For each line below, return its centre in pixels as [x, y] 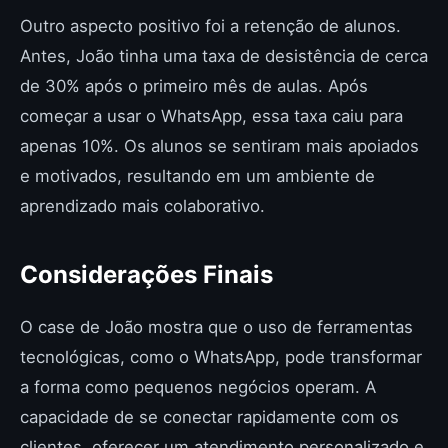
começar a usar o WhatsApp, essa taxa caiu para [211, 116]
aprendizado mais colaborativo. [142, 206]
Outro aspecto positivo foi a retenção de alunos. [210, 26]
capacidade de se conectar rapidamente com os [209, 417]
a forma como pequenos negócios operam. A [198, 387]
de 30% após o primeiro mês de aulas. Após [194, 86]
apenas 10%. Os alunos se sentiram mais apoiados [219, 146]
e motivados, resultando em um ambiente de [197, 176]
